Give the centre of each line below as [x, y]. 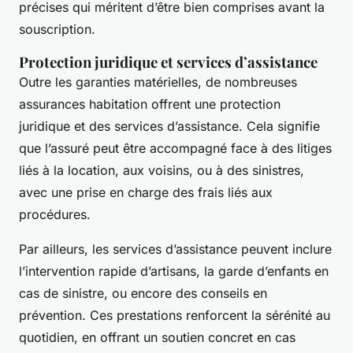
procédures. [55, 215]
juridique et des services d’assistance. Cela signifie [169, 126]
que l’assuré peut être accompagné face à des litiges [175, 149]
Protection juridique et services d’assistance [168, 62]
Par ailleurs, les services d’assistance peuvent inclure [175, 249]
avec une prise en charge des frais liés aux [146, 193]
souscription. [57, 30]
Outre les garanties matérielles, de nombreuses [158, 82]
